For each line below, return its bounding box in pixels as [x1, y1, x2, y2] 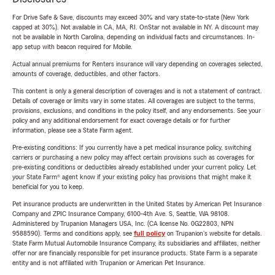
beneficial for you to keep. [12, 183, 84, 191]
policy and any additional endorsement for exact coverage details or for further [12, 117, 230, 125]
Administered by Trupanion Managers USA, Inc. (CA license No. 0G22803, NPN [12, 220, 233, 228]
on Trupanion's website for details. [165, 230, 262, 238]
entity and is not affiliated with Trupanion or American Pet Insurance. [12, 259, 205, 267]
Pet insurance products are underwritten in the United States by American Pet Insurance [12, 200, 261, 208]
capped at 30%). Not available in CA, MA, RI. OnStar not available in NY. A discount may [12, 23, 258, 31]
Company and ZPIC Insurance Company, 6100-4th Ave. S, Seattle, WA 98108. [12, 210, 230, 218]
